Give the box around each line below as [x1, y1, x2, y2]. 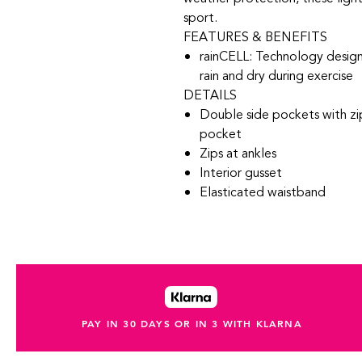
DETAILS [183, 86, 237, 105]
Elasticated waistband [200, 183, 326, 202]
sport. [183, 8, 217, 27]
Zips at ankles [200, 144, 276, 163]
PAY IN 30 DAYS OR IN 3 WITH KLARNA [81, 317, 302, 330]
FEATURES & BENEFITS [183, 27, 327, 47]
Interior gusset [200, 163, 282, 183]
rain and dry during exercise [200, 66, 353, 86]
